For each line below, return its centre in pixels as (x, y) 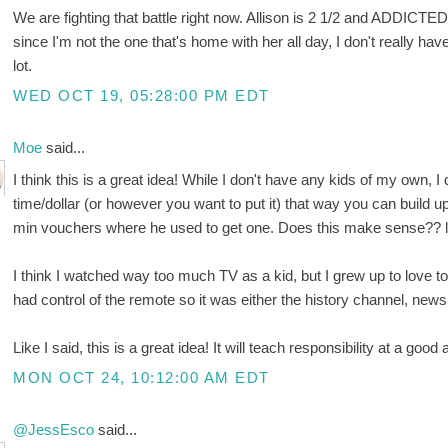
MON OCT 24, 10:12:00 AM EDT (141, 378)
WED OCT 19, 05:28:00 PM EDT (141, 96)
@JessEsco (56, 430)
